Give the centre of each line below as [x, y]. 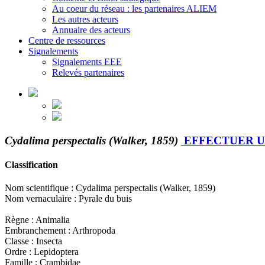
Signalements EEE [87, 62]
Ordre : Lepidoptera [42, 252]
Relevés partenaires [88, 72]
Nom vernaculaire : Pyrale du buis [68, 199]
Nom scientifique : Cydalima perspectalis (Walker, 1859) [110, 188]
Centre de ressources [67, 40]
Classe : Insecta [33, 241]
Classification [31, 164]
